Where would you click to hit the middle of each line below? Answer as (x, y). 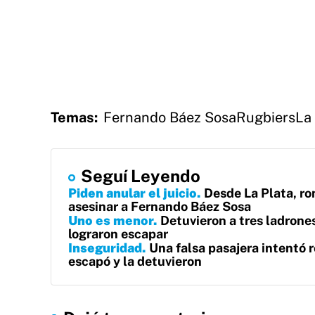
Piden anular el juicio (133, 193)
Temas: (74, 117)
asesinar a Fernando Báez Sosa (160, 206)
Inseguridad (105, 248)
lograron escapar (118, 234)
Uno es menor (111, 220)
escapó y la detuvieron (135, 261)
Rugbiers (266, 117)
